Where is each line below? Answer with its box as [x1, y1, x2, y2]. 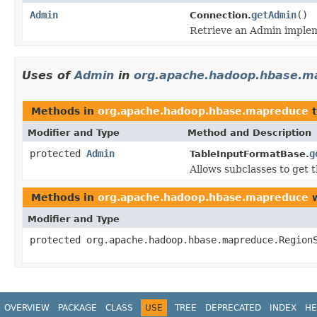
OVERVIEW [4, 302, 50, 313]
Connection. [190, 9, 251, 21]
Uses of [22, 68, 74, 82]
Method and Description [188, 127, 311, 138]
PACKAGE [58, 302, 97, 313]
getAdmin [251, 8, 296, 21]
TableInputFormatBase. [190, 148, 309, 159]
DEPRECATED [205, 302, 261, 313]
